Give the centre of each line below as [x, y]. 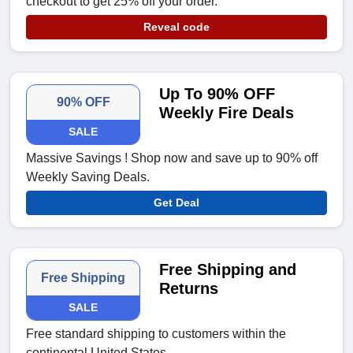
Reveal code [176, 27]
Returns [189, 289]
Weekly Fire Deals [227, 113]
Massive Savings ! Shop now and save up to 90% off [172, 158]
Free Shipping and [228, 270]
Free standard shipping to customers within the [156, 334]
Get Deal [176, 203]
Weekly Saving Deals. [88, 177]
